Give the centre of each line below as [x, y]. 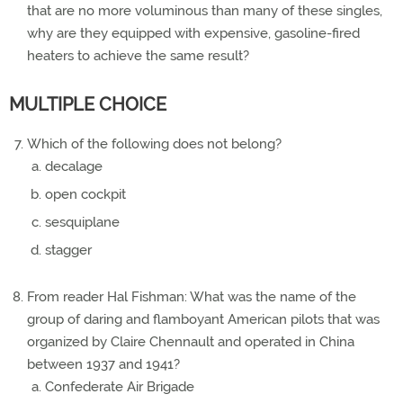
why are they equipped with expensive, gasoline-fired [193, 33]
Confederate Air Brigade [120, 387]
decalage [74, 166]
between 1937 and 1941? [103, 364]
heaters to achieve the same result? [138, 56]
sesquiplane [82, 222]
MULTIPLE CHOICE [88, 104]
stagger [68, 250]
